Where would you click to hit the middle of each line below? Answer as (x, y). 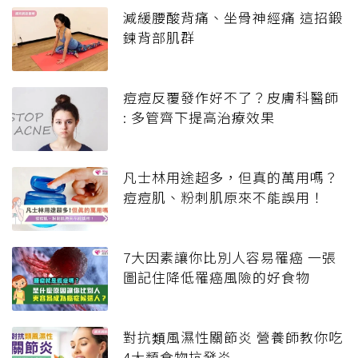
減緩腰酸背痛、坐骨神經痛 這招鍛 (233, 18)
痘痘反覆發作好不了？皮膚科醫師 (231, 97)
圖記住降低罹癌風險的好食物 (217, 277)
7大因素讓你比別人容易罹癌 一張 (230, 257)
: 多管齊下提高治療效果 (199, 117)
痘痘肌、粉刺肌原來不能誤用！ (224, 197)
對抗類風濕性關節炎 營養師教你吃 (233, 337)
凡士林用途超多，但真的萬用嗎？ (231, 177)
